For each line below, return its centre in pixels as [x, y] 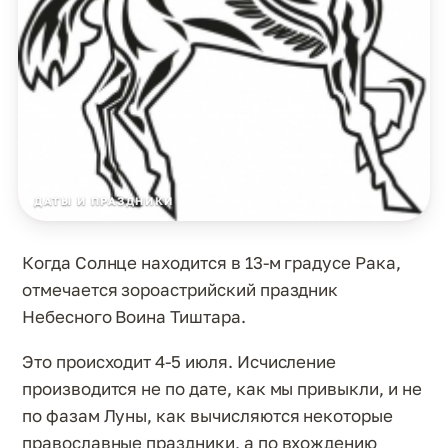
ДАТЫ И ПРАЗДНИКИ [104, 201]
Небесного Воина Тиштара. [134, 317]
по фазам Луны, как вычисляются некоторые [207, 416]
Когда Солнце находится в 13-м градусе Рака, [211, 263]
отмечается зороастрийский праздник [180, 290]
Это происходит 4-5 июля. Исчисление [179, 362]
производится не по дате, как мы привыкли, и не [222, 389]
